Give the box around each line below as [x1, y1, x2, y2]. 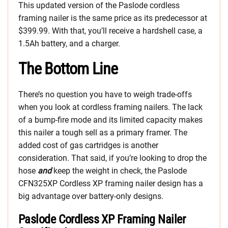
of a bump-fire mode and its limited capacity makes [18, 115, 203, 125]
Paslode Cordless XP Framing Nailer [18, 212, 185, 226]
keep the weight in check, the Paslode [51, 165, 187, 176]
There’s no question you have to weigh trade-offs [18, 89, 192, 99]
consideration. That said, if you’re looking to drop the [18, 153, 207, 163]
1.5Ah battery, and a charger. [18, 38, 120, 48]
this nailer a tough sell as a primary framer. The [18, 127, 187, 137]
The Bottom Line [18, 59, 118, 78]
